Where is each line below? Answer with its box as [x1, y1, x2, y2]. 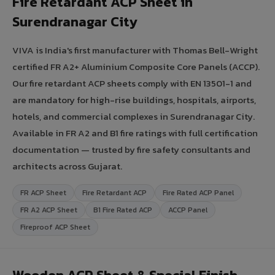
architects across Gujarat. [12, 158, 122, 173]
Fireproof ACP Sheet [20, 221, 90, 233]
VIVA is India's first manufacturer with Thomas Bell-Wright [12, 42, 258, 57]
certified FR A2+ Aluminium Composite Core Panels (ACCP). [12, 59, 260, 74]
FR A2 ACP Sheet [20, 204, 77, 215]
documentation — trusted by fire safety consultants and [12, 142, 250, 157]
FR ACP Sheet [20, 187, 66, 198]
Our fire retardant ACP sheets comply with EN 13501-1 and [12, 76, 252, 90]
